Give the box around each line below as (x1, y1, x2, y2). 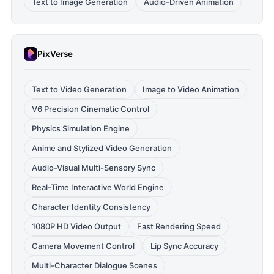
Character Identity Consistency (32, 202, 150, 212)
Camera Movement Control (32, 241, 135, 251)
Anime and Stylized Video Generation (32, 143, 172, 153)
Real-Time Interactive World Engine (32, 182, 164, 192)
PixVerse (37, 48, 73, 59)
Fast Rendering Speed (137, 221, 221, 231)
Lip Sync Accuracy (150, 241, 218, 251)
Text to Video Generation (32, 84, 127, 94)
